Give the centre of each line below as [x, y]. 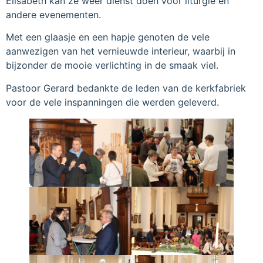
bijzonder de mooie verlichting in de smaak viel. [112, 65]
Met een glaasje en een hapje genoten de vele [108, 37]
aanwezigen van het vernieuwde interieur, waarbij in [121, 51]
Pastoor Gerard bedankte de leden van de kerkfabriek [126, 88]
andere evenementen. [53, 14]
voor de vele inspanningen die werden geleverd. [112, 102]
